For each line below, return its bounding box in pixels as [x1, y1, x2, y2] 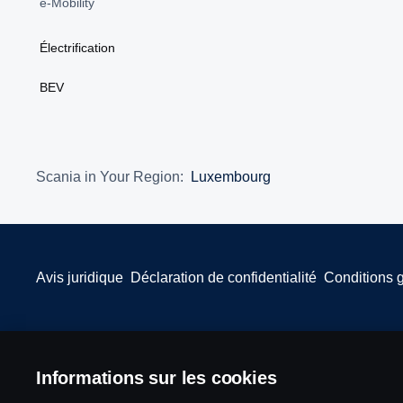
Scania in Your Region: [36, 168, 184, 184]
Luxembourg [191, 168, 271, 184]
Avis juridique [36, 269, 123, 285]
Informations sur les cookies [36, 368, 277, 388]
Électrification [40, 40, 115, 55]
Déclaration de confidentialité [130, 269, 317, 285]
